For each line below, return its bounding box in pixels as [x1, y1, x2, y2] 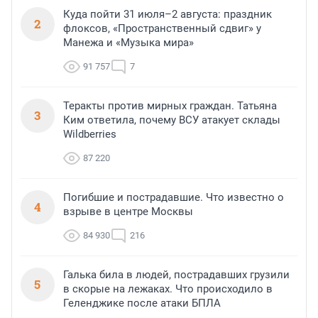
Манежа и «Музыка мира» [63, 36, 194, 50]
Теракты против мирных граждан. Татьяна [63, 99, 277, 113]
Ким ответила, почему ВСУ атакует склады [63, 114, 280, 127]
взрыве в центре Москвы [63, 205, 193, 219]
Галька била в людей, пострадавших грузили [63, 268, 290, 282]
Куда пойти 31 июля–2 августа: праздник [63, 8, 272, 21]
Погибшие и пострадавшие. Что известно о [63, 191, 284, 204]
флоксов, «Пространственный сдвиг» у [63, 22, 261, 35]
